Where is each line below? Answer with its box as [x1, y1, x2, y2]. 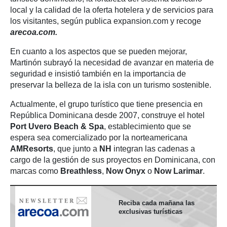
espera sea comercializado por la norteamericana [10, 133, 187, 142]
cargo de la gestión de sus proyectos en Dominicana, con [10, 156, 215, 164]
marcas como [10, 167, 60, 175]
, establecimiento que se [104, 122, 191, 131]
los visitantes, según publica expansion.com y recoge [10, 17, 201, 25]
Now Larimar [154, 167, 203, 175]
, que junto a [53, 144, 97, 153]
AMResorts [10, 144, 53, 153]
